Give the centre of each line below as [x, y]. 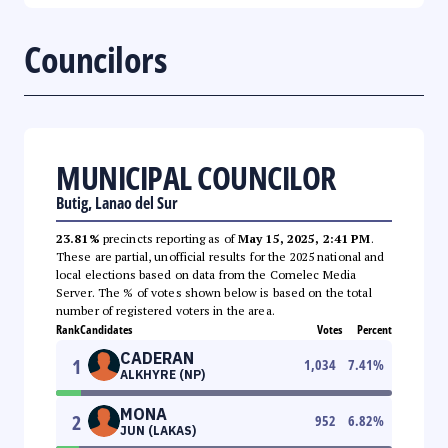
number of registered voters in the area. [165, 310]
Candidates [106, 329]
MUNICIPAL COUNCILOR [196, 177]
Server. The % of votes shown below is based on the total [214, 292]
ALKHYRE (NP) [162, 374]
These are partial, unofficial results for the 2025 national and [220, 256]
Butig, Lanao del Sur [117, 202]
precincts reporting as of [168, 238]
